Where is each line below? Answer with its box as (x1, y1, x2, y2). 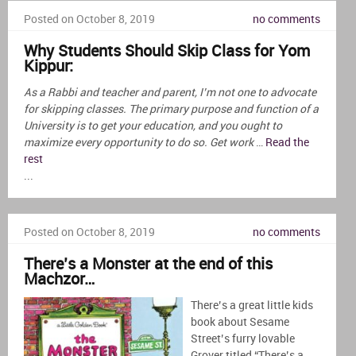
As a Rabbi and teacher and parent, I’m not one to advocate (24, 86, 316, 99)
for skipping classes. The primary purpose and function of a (24, 103, 319, 115)
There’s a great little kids (191, 299, 313, 311)
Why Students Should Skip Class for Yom (24, 42, 310, 60)
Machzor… (24, 270, 95, 288)
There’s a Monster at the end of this (24, 255, 273, 273)
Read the (265, 136, 309, 149)
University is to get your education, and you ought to (24, 119, 282, 132)
